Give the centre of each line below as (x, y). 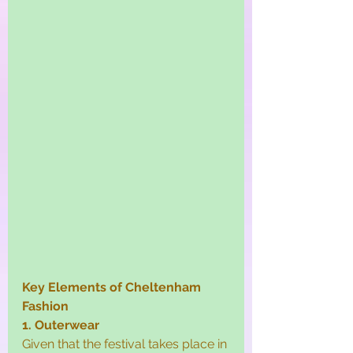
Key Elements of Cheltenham (113, 288)
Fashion (45, 307)
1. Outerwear (61, 325)
